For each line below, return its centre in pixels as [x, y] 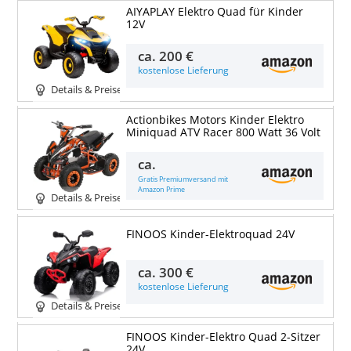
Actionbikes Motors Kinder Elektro [215, 120]
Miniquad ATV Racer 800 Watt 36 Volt [223, 133]
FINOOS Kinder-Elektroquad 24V [210, 235]
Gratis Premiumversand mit [183, 179]
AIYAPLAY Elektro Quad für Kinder [214, 12]
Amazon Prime [162, 189]
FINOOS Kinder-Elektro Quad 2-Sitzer [223, 337]
